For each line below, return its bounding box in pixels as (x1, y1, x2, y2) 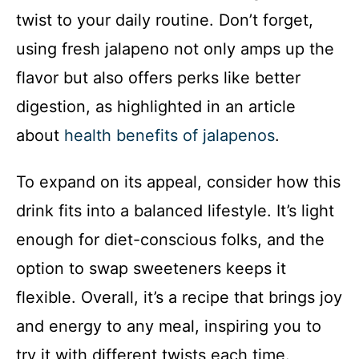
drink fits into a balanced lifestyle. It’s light (16, 201, 334, 221)
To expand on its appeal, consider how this (16, 172, 341, 192)
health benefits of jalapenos (64, 126, 275, 146)
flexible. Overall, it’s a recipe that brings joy (16, 288, 342, 308)
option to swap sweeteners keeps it (16, 259, 286, 279)
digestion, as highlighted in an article (16, 97, 296, 117)
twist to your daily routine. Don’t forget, (16, 10, 313, 30)
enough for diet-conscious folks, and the (16, 230, 325, 250)
